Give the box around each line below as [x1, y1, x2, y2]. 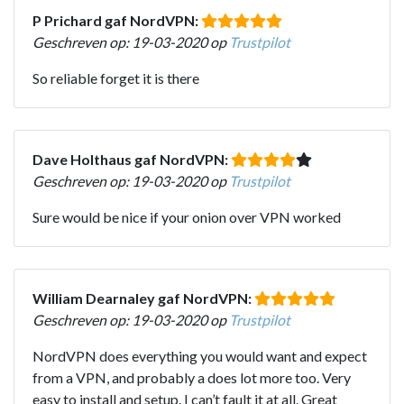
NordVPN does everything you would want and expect [32, 346, 367, 364]
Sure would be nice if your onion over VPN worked [32, 207, 341, 225]
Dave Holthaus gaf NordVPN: [32, 150, 231, 168]
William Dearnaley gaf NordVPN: [32, 289, 254, 307]
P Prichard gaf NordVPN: [32, 11, 201, 29]
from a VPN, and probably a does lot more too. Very [32, 368, 351, 386]
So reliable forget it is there [32, 69, 199, 87]
